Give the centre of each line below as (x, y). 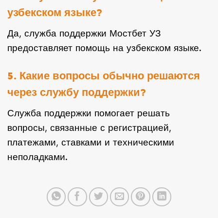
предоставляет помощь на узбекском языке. (104, 48)
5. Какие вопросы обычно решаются (104, 76)
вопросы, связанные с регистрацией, (89, 127)
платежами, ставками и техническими (91, 142)
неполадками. (37, 157)
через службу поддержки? (77, 92)
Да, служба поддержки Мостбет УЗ (84, 33)
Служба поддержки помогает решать (89, 113)
